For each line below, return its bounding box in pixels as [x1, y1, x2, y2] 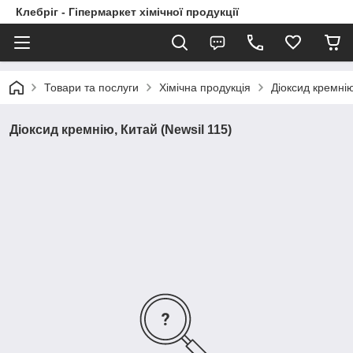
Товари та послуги [44, 81, 139, 94]
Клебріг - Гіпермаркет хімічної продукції [16, 6, 239, 18]
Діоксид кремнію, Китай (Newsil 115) [9, 123, 232, 136]
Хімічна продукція [159, 81, 251, 94]
